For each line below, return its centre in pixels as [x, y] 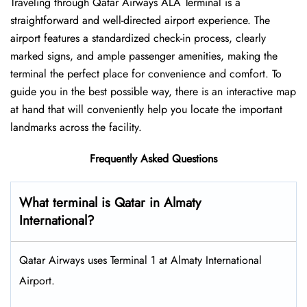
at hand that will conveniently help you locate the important [146, 110]
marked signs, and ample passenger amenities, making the [144, 56]
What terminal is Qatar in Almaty [110, 203]
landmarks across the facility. [78, 127]
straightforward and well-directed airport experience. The [140, 21]
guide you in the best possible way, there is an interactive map [153, 92]
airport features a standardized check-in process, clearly [138, 38]
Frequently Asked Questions [153, 159]
